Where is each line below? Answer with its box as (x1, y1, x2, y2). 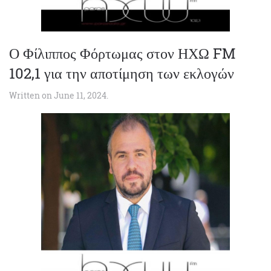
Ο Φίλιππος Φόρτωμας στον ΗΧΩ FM (9, 44, 235, 63)
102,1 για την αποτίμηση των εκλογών (9, 64, 234, 83)
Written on (9, 90, 54, 101)
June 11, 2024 (54, 90, 106, 101)
